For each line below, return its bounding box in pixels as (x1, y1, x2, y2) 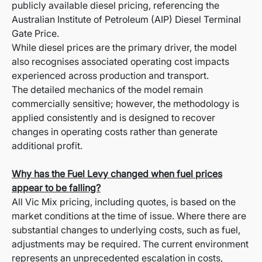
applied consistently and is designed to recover (12, 112, 215, 124)
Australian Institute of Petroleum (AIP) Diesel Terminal (12, 13, 241, 26)
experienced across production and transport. (12, 70, 209, 82)
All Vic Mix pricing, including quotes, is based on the (12, 196, 236, 208)
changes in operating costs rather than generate (12, 126, 218, 138)
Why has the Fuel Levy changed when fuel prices (12, 168, 222, 180)
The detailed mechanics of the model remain (12, 84, 203, 96)
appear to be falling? (12, 182, 101, 194)
